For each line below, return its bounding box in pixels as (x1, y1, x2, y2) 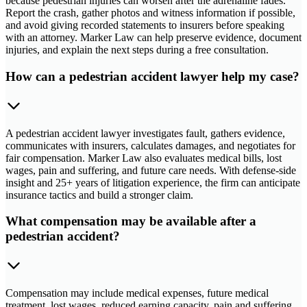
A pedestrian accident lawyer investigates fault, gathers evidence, (5, 127, 285, 139)
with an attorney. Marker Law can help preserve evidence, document (5, 32, 302, 44)
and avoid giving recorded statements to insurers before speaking (5, 19, 284, 32)
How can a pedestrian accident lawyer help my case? (5, 69, 299, 84)
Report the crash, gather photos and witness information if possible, (5, 7, 295, 19)
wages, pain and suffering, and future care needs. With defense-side (5, 164, 296, 176)
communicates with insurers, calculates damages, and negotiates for (5, 139, 295, 151)
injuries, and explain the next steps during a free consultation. (5, 44, 269, 56)
